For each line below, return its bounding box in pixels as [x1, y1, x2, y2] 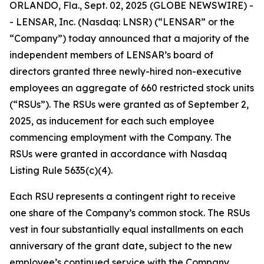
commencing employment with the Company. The [9, 131, 232, 143]
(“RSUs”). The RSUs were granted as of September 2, [9, 98, 249, 110]
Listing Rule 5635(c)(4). [9, 164, 113, 176]
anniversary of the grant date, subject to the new [9, 240, 232, 252]
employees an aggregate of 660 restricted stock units [9, 82, 254, 94]
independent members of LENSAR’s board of [9, 49, 213, 61]
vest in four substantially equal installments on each [9, 223, 243, 235]
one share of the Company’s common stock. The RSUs [9, 207, 250, 219]
